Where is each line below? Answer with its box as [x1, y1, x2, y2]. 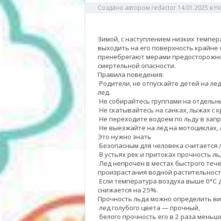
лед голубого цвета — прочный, [98, 203, 200, 212]
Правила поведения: [98, 70, 164, 79]
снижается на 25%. [98, 185, 158, 194]
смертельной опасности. [98, 61, 176, 70]
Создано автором [98, 3, 151, 12]
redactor [151, 3, 176, 12]
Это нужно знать [98, 132, 151, 141]
